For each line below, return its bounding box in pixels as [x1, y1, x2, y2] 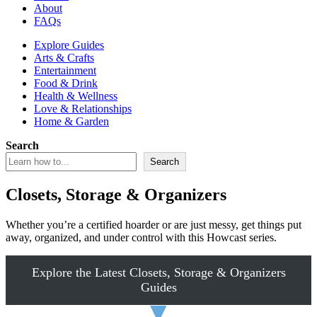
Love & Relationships [34, 103, 132, 115]
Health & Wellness [34, 90, 117, 102]
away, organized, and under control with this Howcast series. [6, 231, 277, 243]
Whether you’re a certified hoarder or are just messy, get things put [6, 218, 301, 231]
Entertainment [34, 64, 96, 76]
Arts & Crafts [34, 52, 94, 64]
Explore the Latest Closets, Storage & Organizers [31, 265, 286, 279]
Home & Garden [34, 115, 109, 127]
